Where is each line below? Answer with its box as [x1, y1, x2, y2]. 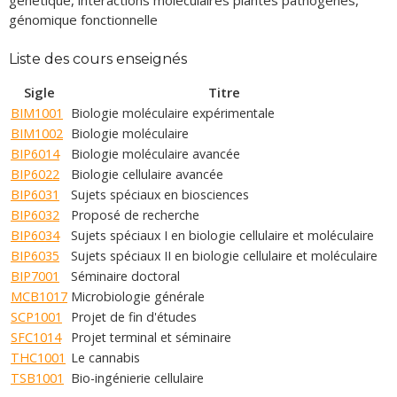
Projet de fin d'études [71, 308, 197, 325]
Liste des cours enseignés [9, 51, 187, 67]
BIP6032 [11, 206, 59, 223]
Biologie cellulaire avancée [71, 166, 223, 183]
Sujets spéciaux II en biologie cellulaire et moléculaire [71, 247, 378, 264]
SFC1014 [11, 329, 61, 346]
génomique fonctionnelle [9, 11, 158, 28]
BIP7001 [11, 268, 59, 284]
